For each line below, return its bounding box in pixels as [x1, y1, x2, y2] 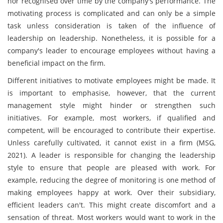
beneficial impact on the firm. [7, 58, 106, 68]
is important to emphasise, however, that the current [7, 88, 216, 98]
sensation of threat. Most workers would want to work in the [7, 213, 216, 222]
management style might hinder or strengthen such [7, 101, 216, 110]
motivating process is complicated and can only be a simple [7, 8, 216, 18]
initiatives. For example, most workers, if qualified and [7, 113, 216, 122]
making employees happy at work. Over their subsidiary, [7, 188, 216, 197]
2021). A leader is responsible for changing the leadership [7, 150, 216, 160]
